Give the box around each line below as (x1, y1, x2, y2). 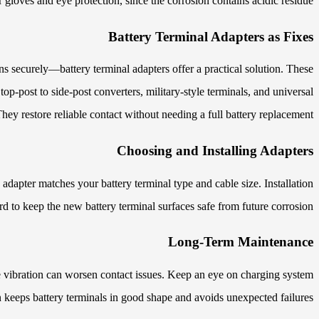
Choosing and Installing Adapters (117, 143, 313, 159)
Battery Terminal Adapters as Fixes (108, 28, 313, 44)
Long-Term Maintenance (168, 234, 313, 250)
